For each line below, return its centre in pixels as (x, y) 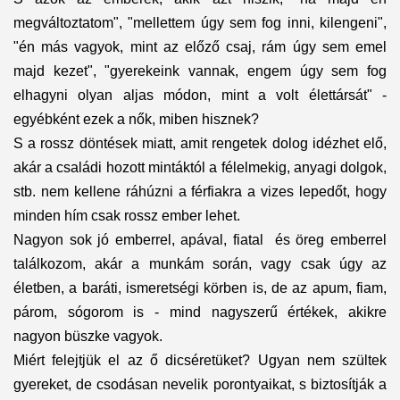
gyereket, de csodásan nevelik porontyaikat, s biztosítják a (200, 385)
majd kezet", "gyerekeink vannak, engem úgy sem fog (200, 71)
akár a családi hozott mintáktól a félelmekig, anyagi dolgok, (200, 168)
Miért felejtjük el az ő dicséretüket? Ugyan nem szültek (200, 361)
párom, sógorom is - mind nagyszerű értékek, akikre (200, 312)
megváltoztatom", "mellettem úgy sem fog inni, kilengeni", (200, 23)
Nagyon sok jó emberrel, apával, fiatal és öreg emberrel (200, 240)
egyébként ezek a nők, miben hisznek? (136, 120)
